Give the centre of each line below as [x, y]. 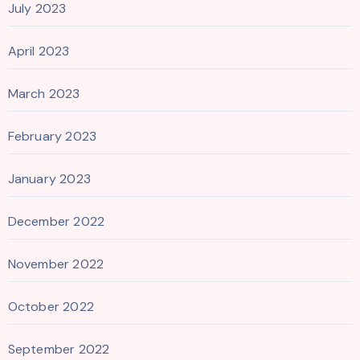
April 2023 [39, 51]
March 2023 [44, 94]
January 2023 [49, 179]
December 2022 [56, 222]
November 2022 [56, 264]
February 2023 [52, 137]
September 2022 [59, 350]
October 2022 [51, 307]
